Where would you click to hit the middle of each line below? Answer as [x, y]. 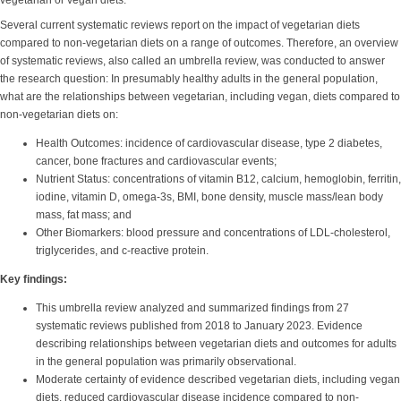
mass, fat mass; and [85, 215]
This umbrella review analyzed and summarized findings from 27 [192, 308]
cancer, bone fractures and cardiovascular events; [158, 161]
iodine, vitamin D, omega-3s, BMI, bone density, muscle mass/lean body [209, 197]
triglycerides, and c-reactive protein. [124, 251]
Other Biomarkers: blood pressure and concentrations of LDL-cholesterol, [213, 233]
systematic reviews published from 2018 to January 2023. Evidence [199, 326]
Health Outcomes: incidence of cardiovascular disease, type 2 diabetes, [209, 143]
